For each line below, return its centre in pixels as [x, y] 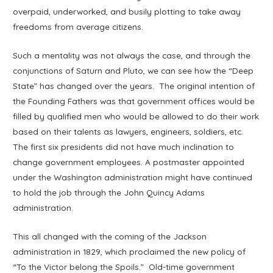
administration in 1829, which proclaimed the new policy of [129, 251]
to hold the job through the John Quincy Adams [109, 192]
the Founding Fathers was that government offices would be [134, 101]
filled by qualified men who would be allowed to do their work [136, 116]
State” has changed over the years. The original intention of [134, 86]
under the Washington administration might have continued [133, 177]
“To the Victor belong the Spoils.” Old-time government [124, 266]
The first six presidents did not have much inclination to [124, 147]
